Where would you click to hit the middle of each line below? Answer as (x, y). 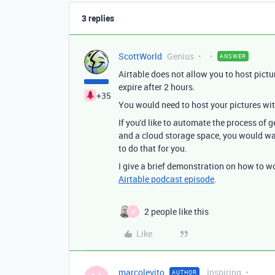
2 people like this (176, 211)
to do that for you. (153, 148)
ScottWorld (140, 56)
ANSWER (233, 56)
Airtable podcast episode (166, 179)
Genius (180, 56)
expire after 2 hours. (157, 87)
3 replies (98, 18)
